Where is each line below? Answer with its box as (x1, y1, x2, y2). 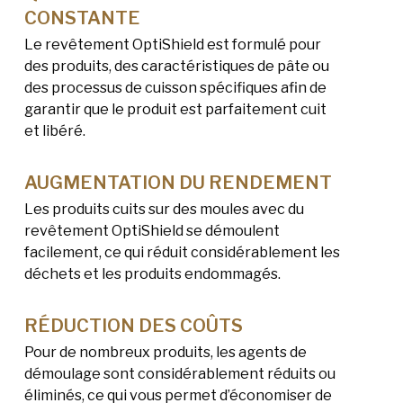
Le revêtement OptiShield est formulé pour (23, 36, 321, 54)
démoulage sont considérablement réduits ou (23, 365, 336, 383)
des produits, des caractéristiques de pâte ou (23, 58, 329, 76)
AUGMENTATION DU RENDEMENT (23, 172, 332, 194)
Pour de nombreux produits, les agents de (23, 344, 307, 362)
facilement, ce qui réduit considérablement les (23, 244, 340, 262)
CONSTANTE (23, 7, 140, 30)
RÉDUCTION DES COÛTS (23, 315, 243, 337)
